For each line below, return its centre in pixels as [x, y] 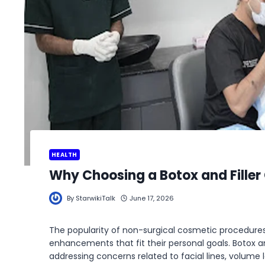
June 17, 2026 [151, 198]
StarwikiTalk [96, 198]
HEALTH [64, 154]
